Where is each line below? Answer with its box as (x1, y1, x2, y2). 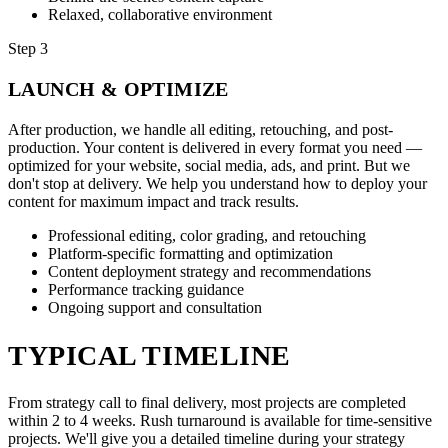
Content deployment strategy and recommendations (48, 263, 371, 281)
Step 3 (8, 40, 48, 58)
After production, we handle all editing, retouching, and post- (8, 121, 393, 139)
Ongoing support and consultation (48, 299, 262, 317)
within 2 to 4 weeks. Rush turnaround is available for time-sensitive (8, 411, 432, 429)
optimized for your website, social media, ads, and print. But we (8, 157, 410, 175)
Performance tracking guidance (48, 281, 244, 299)
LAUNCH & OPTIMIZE (8, 78, 229, 101)
